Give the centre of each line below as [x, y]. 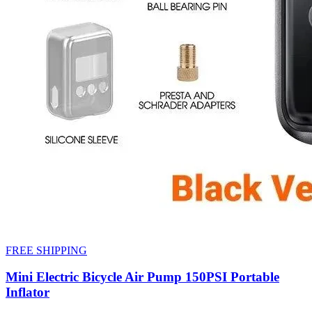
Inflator [28, 292]
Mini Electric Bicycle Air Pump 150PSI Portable [142, 277]
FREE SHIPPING [46, 250]
